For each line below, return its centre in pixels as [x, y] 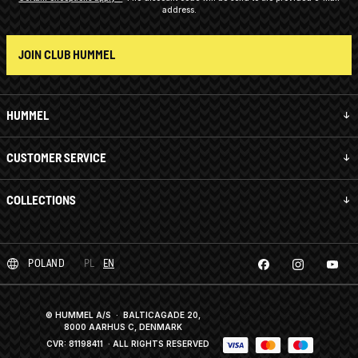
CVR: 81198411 [75, 343]
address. [179, 9]
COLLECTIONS [41, 200]
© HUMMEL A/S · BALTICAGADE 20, [123, 314]
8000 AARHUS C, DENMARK [123, 326]
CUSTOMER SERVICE [56, 157]
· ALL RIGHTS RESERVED [156, 343]
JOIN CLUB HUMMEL [67, 54]
